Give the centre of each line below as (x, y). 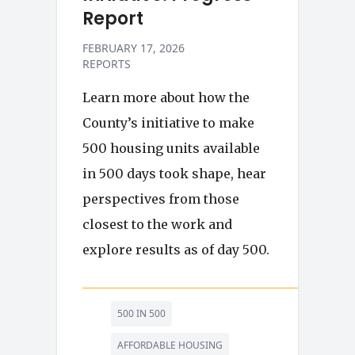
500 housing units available (171, 148)
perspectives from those (161, 199)
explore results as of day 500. (176, 250)
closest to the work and (157, 224)
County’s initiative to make (168, 123)
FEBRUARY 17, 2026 (134, 48)
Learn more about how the (166, 97)
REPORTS (107, 64)
